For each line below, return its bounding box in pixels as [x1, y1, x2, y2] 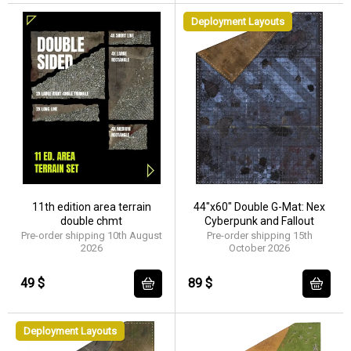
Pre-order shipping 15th [206, 230, 313, 241]
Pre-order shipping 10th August [20, 230, 162, 241]
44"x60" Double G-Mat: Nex [194, 201, 325, 213]
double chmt [60, 215, 122, 227]
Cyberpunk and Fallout [204, 215, 314, 227]
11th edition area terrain [31, 201, 151, 213]
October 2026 [229, 242, 290, 254]
